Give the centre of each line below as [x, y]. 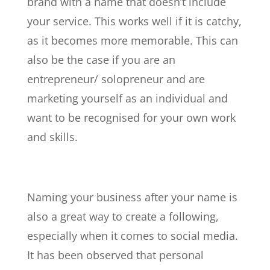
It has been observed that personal [115, 255]
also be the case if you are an [101, 60]
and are [184, 79]
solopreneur [132, 79]
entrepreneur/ [64, 79]
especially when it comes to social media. [132, 236]
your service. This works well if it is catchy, [134, 21]
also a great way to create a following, [123, 217]
